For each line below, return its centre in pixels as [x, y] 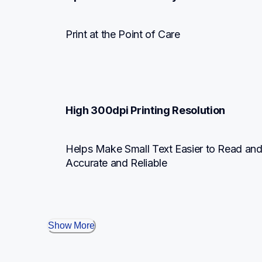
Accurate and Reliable [116, 163]
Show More [71, 225]
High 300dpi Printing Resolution [146, 111]
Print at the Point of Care [123, 35]
